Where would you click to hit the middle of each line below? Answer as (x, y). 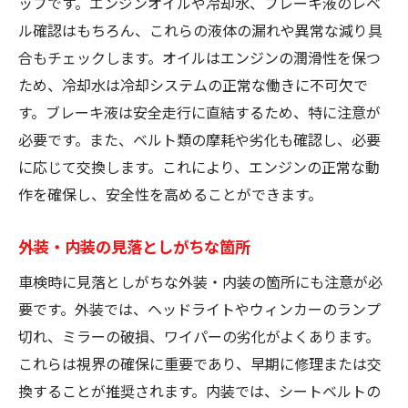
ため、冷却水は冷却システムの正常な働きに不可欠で (193, 84)
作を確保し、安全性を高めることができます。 (170, 194)
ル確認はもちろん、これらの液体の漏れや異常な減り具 (200, 30)
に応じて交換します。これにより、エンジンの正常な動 (199, 166)
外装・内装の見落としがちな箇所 (134, 246)
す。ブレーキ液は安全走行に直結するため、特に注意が (199, 112)
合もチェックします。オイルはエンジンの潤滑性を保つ (199, 57)
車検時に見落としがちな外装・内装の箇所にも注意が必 (200, 281)
